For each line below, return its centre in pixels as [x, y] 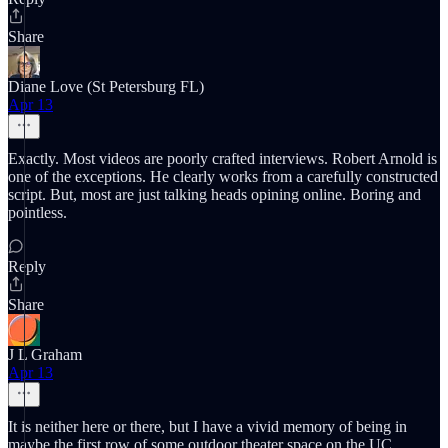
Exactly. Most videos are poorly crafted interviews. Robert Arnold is [222, 158]
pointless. [37, 212]
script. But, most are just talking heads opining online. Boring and [214, 194]
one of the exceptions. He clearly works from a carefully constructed [223, 176]
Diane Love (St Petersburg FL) [106, 86]
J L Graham [45, 354]
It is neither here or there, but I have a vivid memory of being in [207, 426]
